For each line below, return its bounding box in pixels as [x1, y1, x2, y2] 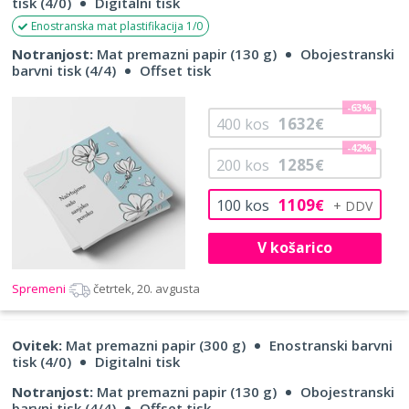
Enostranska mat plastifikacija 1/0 [31, 17, 203, 34]
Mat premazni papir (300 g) [62, 336, 246, 355]
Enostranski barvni [269, 336, 393, 355]
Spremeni [12, 280, 68, 298]
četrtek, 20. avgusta [93, 280, 200, 298]
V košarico [257, 237, 332, 258]
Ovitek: [12, 336, 62, 355]
